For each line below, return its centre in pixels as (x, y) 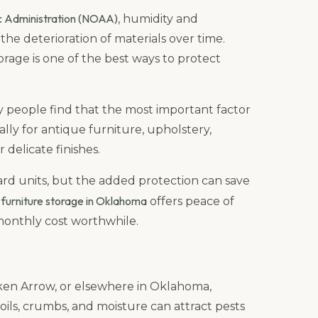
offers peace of (191, 202)
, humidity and (158, 18)
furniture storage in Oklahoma (74, 201)
